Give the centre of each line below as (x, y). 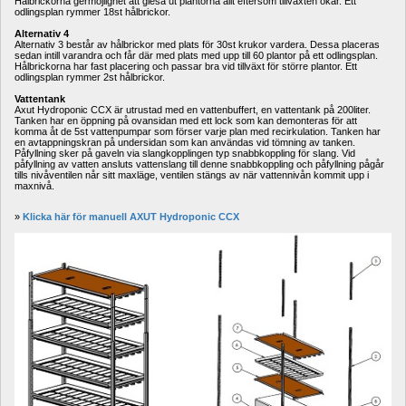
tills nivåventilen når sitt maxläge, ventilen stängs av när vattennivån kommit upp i (192, 174)
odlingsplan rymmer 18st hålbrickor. (92, 11)
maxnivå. (34, 185)
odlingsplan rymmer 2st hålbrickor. (90, 77)
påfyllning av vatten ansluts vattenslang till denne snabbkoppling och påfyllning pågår (199, 164)
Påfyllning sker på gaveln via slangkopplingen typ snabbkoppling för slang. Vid (185, 153)
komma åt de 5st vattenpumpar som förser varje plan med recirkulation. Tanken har (198, 131)
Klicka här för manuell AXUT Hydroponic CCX (131, 216)
